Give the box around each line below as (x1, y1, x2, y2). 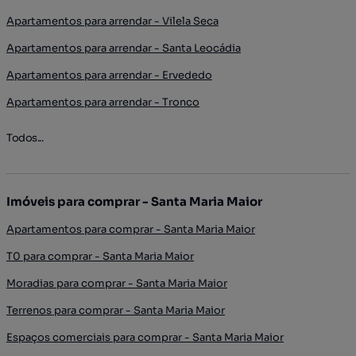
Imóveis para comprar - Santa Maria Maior (6, 194, 262, 209)
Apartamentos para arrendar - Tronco (6, 95, 199, 109)
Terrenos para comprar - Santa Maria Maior (6, 304, 225, 317)
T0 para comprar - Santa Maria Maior (6, 250, 194, 263)
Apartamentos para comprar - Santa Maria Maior (6, 222, 255, 236)
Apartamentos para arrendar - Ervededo (6, 68, 212, 82)
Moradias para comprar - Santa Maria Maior (6, 277, 227, 290)
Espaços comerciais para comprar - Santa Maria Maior (6, 331, 284, 344)
